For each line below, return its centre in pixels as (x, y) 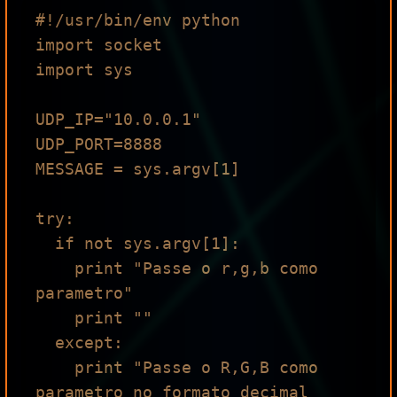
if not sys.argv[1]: (45, 243)
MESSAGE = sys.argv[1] (138, 169)
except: (45, 343)
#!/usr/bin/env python (138, 20)
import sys (84, 70)
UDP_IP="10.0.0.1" (118, 119)
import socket (99, 45)
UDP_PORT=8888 (99, 144)
